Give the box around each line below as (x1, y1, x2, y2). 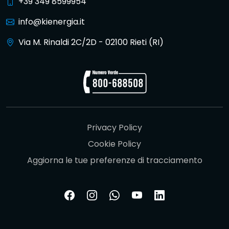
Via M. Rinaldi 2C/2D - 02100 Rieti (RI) (18, 36, 164, 48)
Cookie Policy (88, 138, 141, 150)
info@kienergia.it (18, 15, 85, 28)
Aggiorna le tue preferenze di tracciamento (27, 154, 202, 166)
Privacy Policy (87, 121, 142, 133)
